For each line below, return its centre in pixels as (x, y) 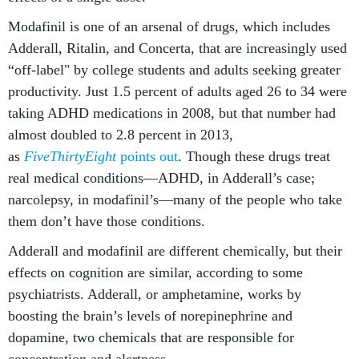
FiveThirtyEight (70, 156)
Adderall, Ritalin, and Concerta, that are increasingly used (177, 48)
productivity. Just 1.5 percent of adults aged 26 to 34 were (177, 91)
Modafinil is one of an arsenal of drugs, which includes (169, 26)
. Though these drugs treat (254, 156)
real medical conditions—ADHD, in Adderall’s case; (161, 178)
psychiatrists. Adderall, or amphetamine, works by (155, 294)
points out (147, 156)
